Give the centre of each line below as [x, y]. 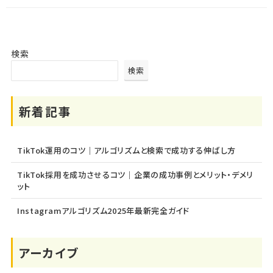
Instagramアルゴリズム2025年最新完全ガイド [103, 210]
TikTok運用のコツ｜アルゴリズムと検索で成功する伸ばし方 [126, 150]
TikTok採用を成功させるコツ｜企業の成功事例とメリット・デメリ [135, 174]
